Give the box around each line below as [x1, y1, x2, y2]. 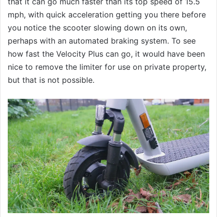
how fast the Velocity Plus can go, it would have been [8, 49, 205, 59]
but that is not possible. [8, 75, 94, 85]
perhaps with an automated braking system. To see [8, 36, 196, 46]
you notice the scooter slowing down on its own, [8, 23, 187, 33]
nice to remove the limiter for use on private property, [8, 62, 206, 72]
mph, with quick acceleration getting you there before [8, 10, 206, 20]
